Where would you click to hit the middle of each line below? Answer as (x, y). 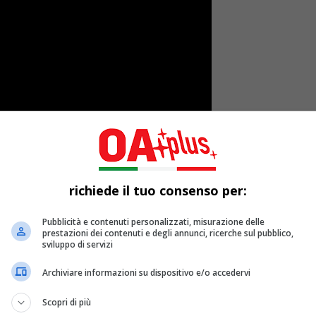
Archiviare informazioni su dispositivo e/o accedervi (146, 273)
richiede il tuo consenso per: (158, 190)
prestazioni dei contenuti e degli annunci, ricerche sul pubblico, (168, 233)
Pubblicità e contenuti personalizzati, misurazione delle (153, 221)
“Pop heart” (196, 286)
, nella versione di (118, 286)
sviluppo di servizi (78, 244)
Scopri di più (67, 302)
